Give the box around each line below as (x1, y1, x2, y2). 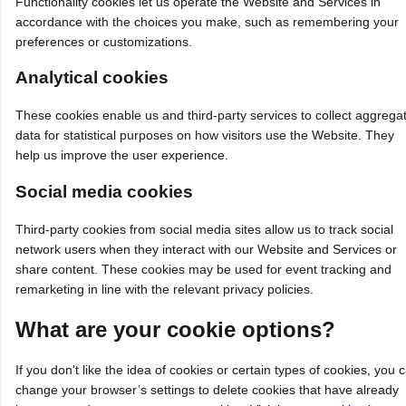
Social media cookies (15, 181, 193, 201)
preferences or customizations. (15, 34, 192, 49)
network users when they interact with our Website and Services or (15, 241, 397, 256)
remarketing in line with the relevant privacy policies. (15, 281, 314, 296)
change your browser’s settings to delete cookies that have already (15, 382, 399, 398)
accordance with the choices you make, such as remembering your (15, 14, 399, 29)
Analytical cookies (15, 68, 169, 88)
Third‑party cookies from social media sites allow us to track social (15, 221, 393, 237)
